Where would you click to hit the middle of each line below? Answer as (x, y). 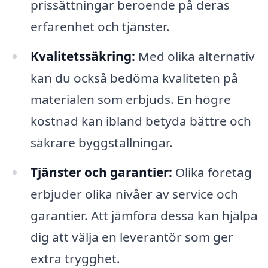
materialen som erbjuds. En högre (130, 99)
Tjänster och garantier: (101, 172)
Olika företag (212, 172)
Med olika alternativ (195, 56)
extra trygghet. (75, 258)
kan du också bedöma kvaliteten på (134, 77)
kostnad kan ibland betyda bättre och (141, 121)
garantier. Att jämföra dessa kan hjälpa (144, 215)
